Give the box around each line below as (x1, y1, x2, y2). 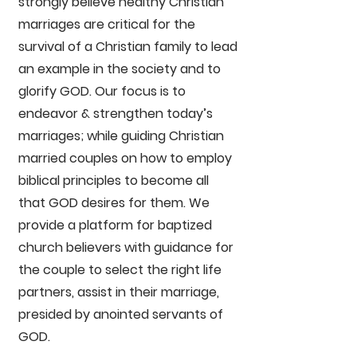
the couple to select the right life (18, 261, 222, 279)
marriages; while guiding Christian (18, 127, 224, 145)
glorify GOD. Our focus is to (18, 82, 186, 100)
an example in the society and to (18, 60, 221, 78)
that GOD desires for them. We (18, 194, 210, 212)
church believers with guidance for (18, 238, 233, 257)
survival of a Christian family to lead (18, 37, 237, 56)
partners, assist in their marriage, (18, 283, 219, 301)
